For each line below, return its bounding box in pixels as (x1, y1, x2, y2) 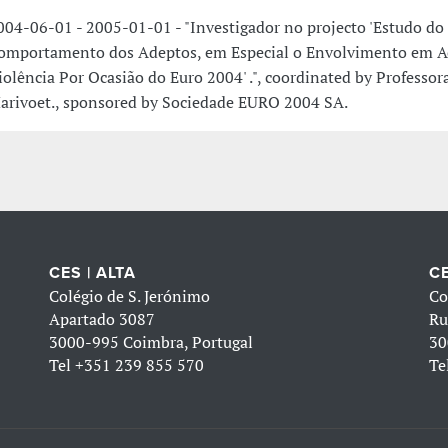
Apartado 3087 (49, 308, 156, 331)
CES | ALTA (49, 263, 137, 284)
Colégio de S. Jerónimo (49, 285, 211, 308)
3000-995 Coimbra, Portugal (49, 331, 254, 354)
